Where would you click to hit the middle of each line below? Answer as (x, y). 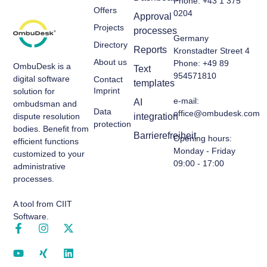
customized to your (49, 153)
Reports (150, 49)
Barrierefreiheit (165, 135)
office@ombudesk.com (217, 113)
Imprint (106, 90)
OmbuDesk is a (42, 66)
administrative (40, 166)
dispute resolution (47, 116)
